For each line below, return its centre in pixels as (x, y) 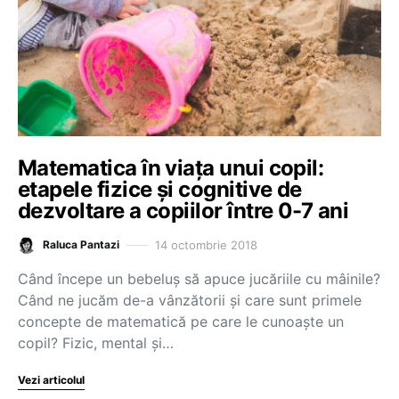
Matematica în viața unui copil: (171, 168)
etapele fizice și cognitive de (160, 189)
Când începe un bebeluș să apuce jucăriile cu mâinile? (199, 279)
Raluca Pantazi (81, 244)
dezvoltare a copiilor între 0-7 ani (183, 211)
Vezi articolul (51, 380)
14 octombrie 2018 (206, 244)
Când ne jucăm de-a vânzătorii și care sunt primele (190, 300)
